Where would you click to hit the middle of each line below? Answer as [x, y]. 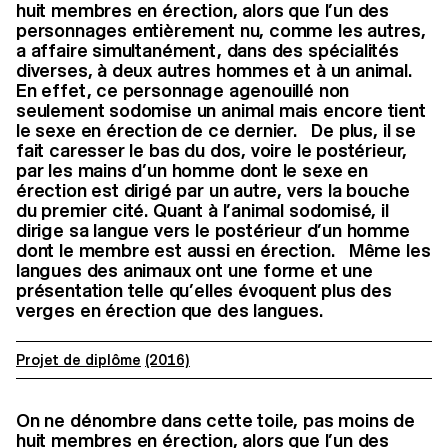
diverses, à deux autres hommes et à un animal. [219, 71]
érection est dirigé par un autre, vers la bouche [213, 191]
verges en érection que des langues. [169, 311]
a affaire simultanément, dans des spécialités [207, 51]
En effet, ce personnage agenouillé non [183, 91]
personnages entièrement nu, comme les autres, [221, 31]
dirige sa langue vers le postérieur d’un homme [213, 231]
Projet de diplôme [78, 360]
